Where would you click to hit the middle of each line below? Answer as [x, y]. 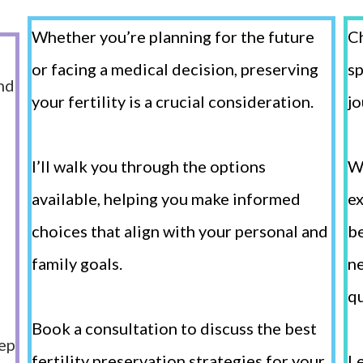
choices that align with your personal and [180, 231]
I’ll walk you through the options [149, 166]
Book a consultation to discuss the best [174, 328]
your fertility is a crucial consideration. [174, 101]
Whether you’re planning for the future [173, 36]
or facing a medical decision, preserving [175, 69]
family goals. [79, 263]
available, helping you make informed [166, 199]
